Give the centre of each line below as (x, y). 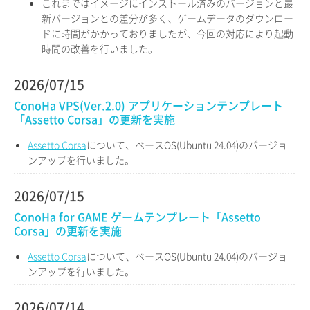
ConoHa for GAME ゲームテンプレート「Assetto (137, 217)
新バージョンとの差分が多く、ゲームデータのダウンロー (167, 18)
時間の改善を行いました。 (100, 48)
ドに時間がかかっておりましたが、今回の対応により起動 (167, 33)
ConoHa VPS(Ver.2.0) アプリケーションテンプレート (148, 105)
